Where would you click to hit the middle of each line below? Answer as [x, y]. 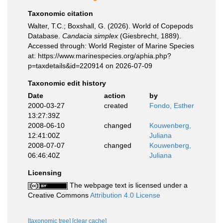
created [116, 106]
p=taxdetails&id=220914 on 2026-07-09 [90, 66]
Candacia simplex [90, 36]
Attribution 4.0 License [125, 195]
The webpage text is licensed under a [128, 185]
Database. [45, 36]
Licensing [45, 173]
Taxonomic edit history [67, 83]
